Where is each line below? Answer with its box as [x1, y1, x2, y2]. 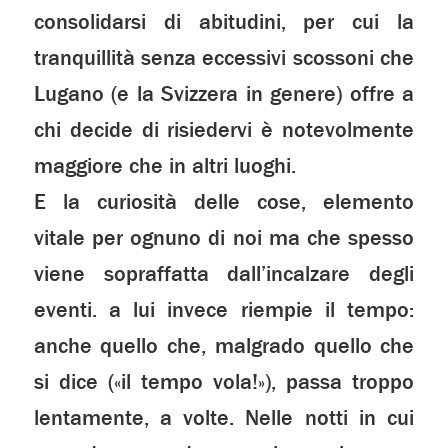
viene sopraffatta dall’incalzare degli [33, 260, 415, 289]
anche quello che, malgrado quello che [33, 332, 415, 361]
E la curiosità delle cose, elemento [33, 188, 415, 217]
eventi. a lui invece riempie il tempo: [33, 296, 415, 325]
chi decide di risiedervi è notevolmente [33, 116, 415, 145]
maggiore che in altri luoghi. [33, 152, 296, 181]
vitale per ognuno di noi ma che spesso [33, 224, 415, 253]
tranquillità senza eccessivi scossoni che [33, 44, 415, 73]
